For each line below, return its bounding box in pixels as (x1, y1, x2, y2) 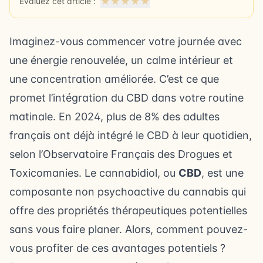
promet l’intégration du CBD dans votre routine (9, 92, 244, 104)
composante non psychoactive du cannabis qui (9, 186, 246, 198)
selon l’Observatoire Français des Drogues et (9, 148, 232, 160)
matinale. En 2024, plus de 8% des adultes (9, 110, 220, 123)
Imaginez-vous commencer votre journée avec (9, 35, 242, 48)
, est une (201, 167, 244, 179)
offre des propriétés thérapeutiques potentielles (9, 204, 247, 217)
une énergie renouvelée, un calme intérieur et (9, 54, 233, 66)
